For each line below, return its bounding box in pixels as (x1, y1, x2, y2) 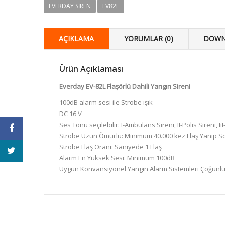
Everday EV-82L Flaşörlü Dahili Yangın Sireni (59, 81, 190, 91)
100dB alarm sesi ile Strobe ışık (59, 97, 153, 107)
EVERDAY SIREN (49, 1, 91, 10)
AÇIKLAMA (59, 33, 94, 43)
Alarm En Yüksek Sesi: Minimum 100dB (59, 153, 175, 162)
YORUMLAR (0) (124, 33, 173, 43)
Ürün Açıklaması (59, 64, 123, 74)
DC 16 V (59, 108, 82, 118)
